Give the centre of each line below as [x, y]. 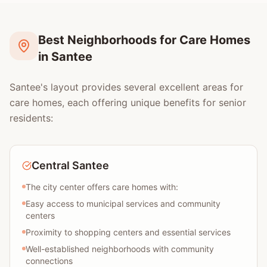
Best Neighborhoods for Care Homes [144, 40]
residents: [31, 118]
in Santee [65, 57]
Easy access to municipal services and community [123, 204]
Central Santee [70, 165]
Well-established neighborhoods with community [120, 249]
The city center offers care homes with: [102, 187]
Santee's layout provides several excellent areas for [126, 87]
